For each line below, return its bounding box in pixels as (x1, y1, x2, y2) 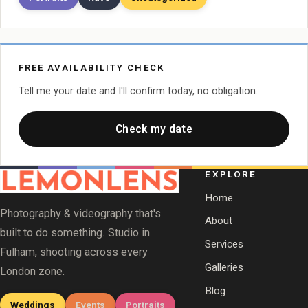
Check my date (115, 122, 193, 136)
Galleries (205, 261, 244, 274)
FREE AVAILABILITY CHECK (18, 62, 164, 73)
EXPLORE (205, 168, 257, 179)
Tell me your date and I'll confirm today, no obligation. (18, 85, 258, 97)
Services (205, 238, 244, 251)
